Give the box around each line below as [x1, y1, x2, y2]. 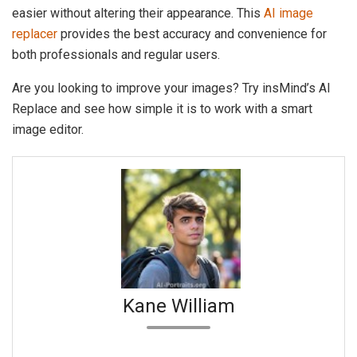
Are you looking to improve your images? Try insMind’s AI [12, 80, 331, 96]
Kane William [122, 294, 235, 317]
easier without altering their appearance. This [12, 5, 264, 21]
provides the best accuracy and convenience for [57, 25, 327, 41]
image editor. [12, 121, 84, 137]
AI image [264, 5, 313, 21]
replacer [12, 25, 57, 41]
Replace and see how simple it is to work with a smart [12, 100, 312, 116]
